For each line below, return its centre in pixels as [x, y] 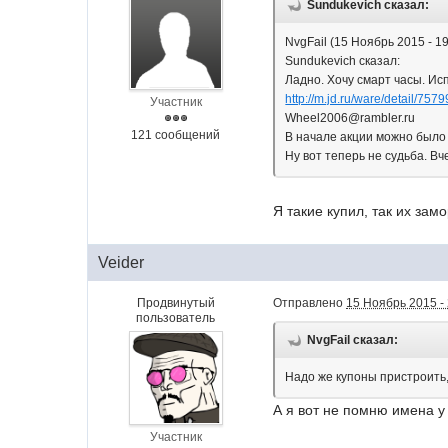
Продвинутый [175, 303]
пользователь [176, 318]
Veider [121, 263]
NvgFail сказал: [353, 340]
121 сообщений [176, 135]
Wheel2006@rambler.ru [350, 118]
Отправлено [310, 303]
